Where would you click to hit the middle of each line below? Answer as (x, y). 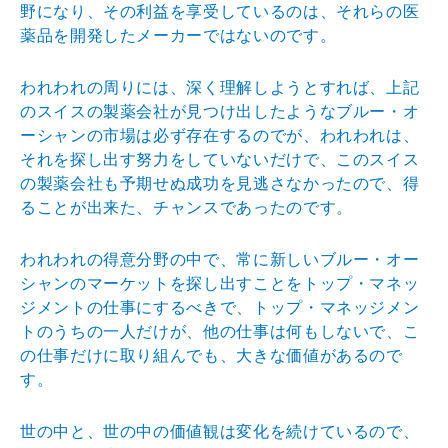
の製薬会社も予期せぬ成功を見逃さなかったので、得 (220, 183)
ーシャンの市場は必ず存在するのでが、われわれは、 (220, 135)
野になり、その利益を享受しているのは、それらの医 (220, 11)
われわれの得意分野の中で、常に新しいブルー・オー (220, 259)
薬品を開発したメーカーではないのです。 (178, 35)
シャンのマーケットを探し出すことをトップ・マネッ (220, 283)
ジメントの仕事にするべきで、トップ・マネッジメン (220, 307)
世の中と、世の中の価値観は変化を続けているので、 (220, 431)
